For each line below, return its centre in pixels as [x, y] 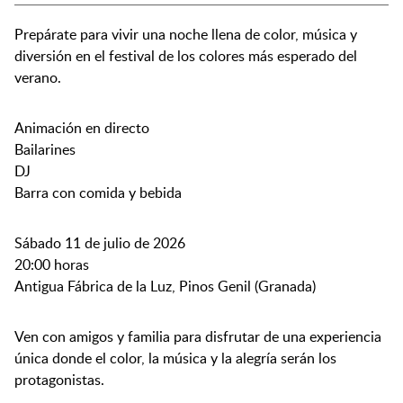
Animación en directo [82, 128]
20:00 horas [52, 264]
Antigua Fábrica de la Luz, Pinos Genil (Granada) [165, 286]
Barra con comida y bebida [98, 193]
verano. [38, 77]
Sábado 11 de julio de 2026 [100, 243]
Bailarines [45, 149]
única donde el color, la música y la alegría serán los [175, 358]
